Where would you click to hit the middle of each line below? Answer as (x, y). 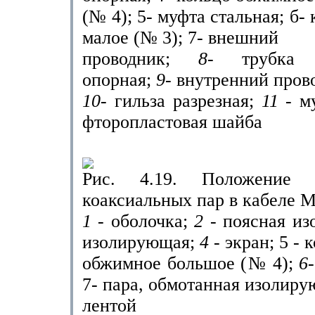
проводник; (140, 59)
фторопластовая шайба (172, 122)
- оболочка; (146, 221)
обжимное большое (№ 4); (191, 263)
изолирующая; (141, 242)
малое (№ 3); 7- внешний (180, 38)
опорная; (119, 80)
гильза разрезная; (188, 101)
